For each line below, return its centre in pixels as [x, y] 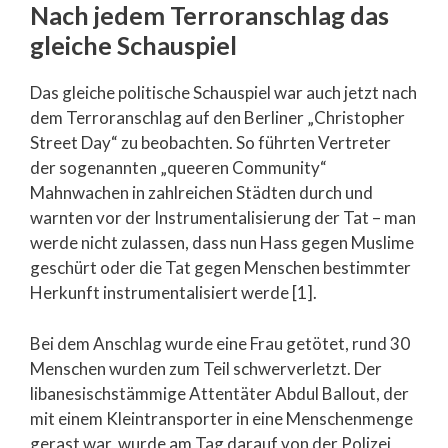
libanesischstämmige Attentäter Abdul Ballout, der [219, 393]
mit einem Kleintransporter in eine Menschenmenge [221, 418]
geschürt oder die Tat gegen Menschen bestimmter [220, 267]
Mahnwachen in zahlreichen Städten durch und [201, 192]
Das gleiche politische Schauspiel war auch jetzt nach [223, 92]
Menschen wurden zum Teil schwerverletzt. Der [206, 368]
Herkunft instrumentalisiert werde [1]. [173, 292]
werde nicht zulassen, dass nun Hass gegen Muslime [222, 242]
